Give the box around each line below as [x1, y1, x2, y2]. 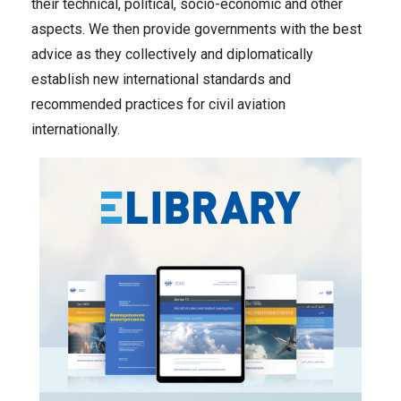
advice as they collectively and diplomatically [31, 46, 313, 63]
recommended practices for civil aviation [31, 96, 286, 113]
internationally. [31, 121, 120, 138]
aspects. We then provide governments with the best [31, 21, 362, 38]
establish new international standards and [31, 71, 291, 88]
